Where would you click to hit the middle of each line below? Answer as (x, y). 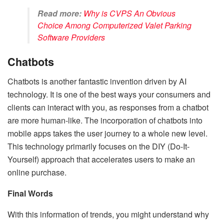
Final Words (30, 193)
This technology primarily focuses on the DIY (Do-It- (98, 146)
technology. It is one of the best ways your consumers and (109, 94)
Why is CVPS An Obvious (129, 13)
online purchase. (37, 172)
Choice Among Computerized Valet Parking (114, 25)
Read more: (59, 13)
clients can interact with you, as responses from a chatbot (108, 107)
